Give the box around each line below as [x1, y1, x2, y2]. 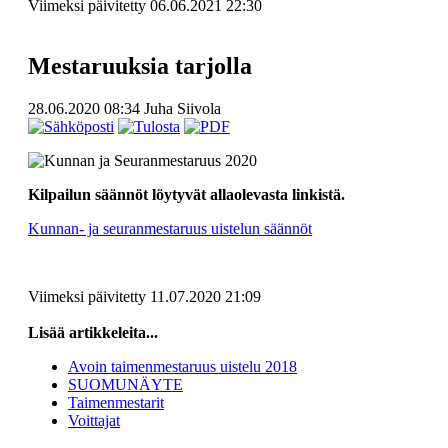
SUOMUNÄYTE [67, 375, 183, 393]
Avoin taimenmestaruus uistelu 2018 [67, 357, 297, 375]
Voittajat [67, 411, 120, 429]
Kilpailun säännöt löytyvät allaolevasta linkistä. [27, 185, 345, 203]
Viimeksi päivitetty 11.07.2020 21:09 [27, 287, 261, 305]
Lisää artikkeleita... [27, 323, 158, 341]
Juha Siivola [143, 99, 221, 117]
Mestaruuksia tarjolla [27, 52, 252, 79]
